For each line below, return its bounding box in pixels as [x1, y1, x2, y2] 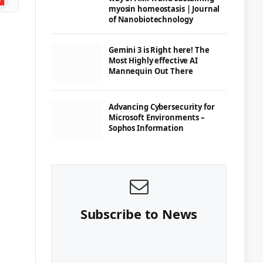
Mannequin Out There [109, 66, 193, 76]
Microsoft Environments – [109, 112, 205, 123]
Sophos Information [109, 122, 184, 133]
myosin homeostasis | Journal [109, 4, 220, 14]
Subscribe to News [80, 205, 198, 222]
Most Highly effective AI [109, 55, 198, 66]
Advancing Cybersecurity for [109, 101, 215, 112]
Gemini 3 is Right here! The [109, 45, 210, 55]
